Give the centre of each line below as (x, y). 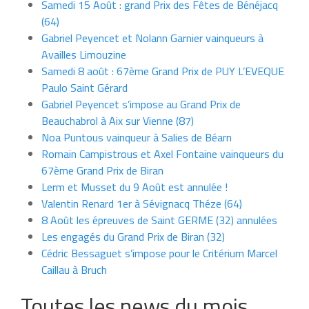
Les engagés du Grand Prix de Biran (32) (133, 236)
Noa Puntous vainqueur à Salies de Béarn (137, 137)
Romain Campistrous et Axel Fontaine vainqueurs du (162, 153)
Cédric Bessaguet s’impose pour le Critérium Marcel (159, 253)
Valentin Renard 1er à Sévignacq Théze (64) (142, 203)
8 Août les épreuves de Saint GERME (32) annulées (159, 220)
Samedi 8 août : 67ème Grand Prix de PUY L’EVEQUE (163, 71)
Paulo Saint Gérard (84, 87)
